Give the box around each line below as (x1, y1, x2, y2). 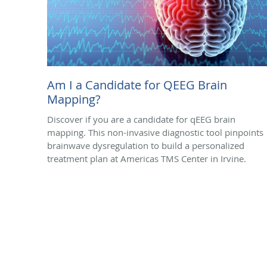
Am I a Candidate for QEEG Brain (47, 76, 227, 93)
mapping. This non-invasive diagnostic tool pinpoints (47, 126, 263, 138)
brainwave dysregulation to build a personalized (47, 139, 244, 151)
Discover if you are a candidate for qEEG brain (47, 113, 235, 125)
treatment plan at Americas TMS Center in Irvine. (47, 152, 246, 164)
